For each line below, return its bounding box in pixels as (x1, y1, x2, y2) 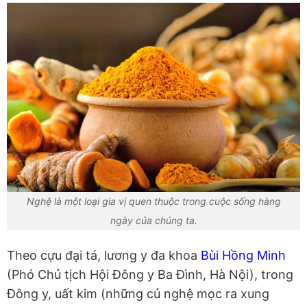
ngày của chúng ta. (110, 214, 197, 226)
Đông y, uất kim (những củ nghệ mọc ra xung (7, 286, 269, 301)
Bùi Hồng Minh (201, 247, 286, 262)
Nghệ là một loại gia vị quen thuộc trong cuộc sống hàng (26, 195, 281, 207)
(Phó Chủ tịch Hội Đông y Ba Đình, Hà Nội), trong (7, 267, 293, 282)
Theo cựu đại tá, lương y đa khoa (7, 247, 201, 262)
